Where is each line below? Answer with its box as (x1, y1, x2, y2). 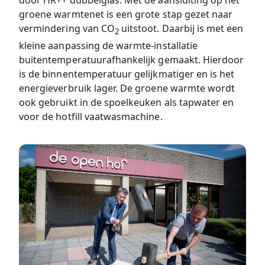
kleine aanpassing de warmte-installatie (19, 39, 198, 53)
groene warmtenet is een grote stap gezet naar (19, 8, 233, 21)
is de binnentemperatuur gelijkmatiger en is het (19, 67, 235, 81)
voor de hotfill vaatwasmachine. (19, 110, 163, 124)
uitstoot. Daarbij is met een (121, 22, 244, 35)
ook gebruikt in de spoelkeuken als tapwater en (19, 96, 234, 109)
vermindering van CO (19, 22, 115, 35)
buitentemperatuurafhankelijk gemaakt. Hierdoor (19, 53, 244, 67)
